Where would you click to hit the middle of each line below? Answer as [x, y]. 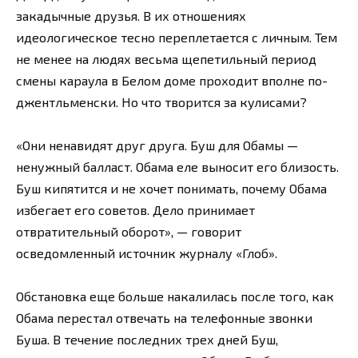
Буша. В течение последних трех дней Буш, [147, 340]
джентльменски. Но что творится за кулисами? [161, 101]
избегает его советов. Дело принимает [135, 209]
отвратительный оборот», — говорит [129, 231]
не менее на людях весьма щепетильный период [166, 58]
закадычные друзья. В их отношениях [131, 15]
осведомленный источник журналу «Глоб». [147, 253]
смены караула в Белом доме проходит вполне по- [172, 80]
